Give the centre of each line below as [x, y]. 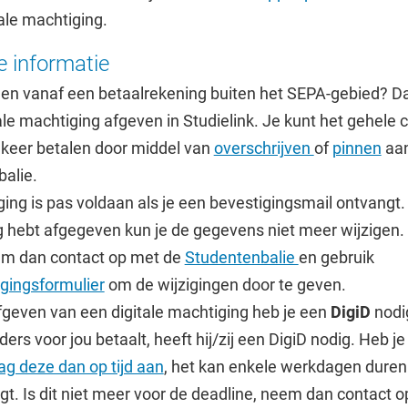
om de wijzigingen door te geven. [225, 285]
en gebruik [336, 257]
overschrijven [264, 148]
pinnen [357, 148]
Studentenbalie [241, 257]
